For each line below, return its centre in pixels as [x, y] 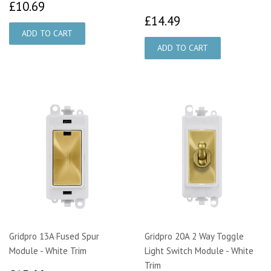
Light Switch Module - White [199, 250]
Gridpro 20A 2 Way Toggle [194, 236]
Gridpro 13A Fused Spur [54, 236]
